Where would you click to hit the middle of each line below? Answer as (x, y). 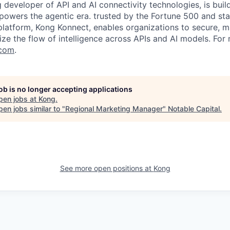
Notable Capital (194, 109)
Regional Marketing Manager (114, 109)
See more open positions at (107, 168)
